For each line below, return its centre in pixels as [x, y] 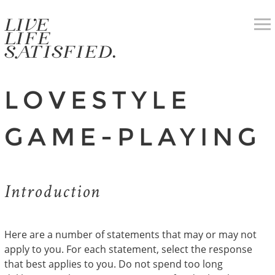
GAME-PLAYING [132, 137]
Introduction [52, 193]
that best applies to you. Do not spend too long [113, 264]
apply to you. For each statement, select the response [128, 249]
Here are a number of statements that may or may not [130, 234]
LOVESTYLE [98, 100]
